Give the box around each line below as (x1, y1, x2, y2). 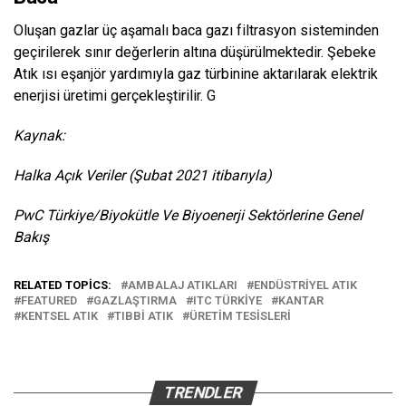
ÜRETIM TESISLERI (189, 309, 291, 324)
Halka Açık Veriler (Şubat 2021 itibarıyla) (14, 167, 272, 185)
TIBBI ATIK (114, 309, 173, 324)
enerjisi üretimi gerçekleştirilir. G (14, 87, 216, 105)
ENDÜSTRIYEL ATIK (254, 278, 357, 293)
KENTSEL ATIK (21, 309, 98, 324)
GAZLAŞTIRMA (93, 294, 177, 308)
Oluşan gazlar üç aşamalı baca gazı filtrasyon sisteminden (14, 22, 379, 40)
